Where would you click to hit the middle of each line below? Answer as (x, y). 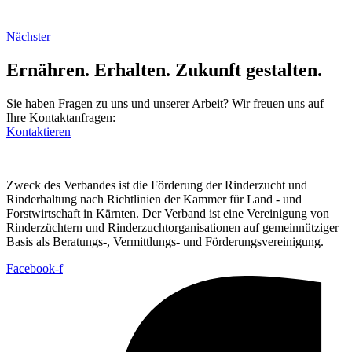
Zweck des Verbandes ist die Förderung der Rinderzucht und (157, 185)
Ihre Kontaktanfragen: (61, 117)
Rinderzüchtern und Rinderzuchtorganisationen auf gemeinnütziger (172, 227)
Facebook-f (35, 268)
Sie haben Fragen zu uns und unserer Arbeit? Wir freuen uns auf (165, 103)
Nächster (28, 37)
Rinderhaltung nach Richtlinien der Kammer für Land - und (154, 199)
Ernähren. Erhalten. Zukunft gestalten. (164, 70)
